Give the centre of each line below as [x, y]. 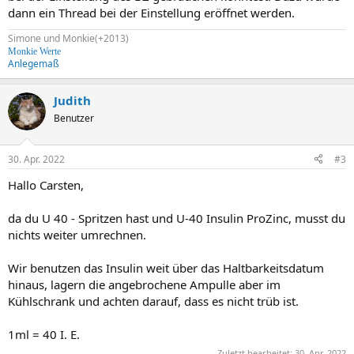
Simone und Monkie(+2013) [68, 38]
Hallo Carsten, [46, 185]
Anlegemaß [34, 64]
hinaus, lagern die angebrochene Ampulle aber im [144, 284]
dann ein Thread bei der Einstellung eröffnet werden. [151, 13]
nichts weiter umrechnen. [77, 234]
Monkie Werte [34, 51]
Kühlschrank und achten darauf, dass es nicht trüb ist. [153, 301]
